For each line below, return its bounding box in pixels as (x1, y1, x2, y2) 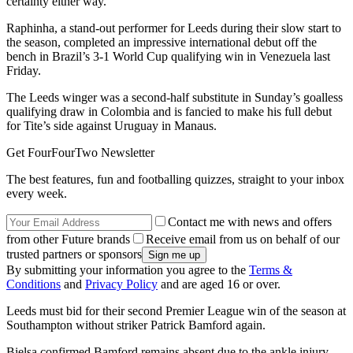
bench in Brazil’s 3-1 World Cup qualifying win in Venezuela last (6, 50, 330, 64)
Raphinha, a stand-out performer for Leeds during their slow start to (6, 21, 341, 35)
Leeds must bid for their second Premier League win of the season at (6, 304, 346, 318)
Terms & (249, 263, 292, 277)
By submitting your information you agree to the (6, 263, 249, 277)
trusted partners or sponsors (6, 247, 142, 262)
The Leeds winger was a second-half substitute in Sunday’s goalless (6, 91, 343, 105)
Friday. (6, 64, 41, 78)
